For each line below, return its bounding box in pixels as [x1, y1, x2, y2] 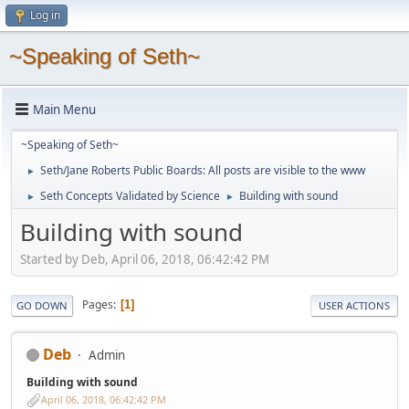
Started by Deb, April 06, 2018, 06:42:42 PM [20, 250, 269, 267]
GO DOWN [16, 298, 68, 312]
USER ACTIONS [319, 298, 390, 312]
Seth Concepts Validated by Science [40, 188, 220, 204]
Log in [30, 7, 60, 23]
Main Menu [33, 100, 96, 118]
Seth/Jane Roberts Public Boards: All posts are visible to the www [40, 163, 365, 178]
